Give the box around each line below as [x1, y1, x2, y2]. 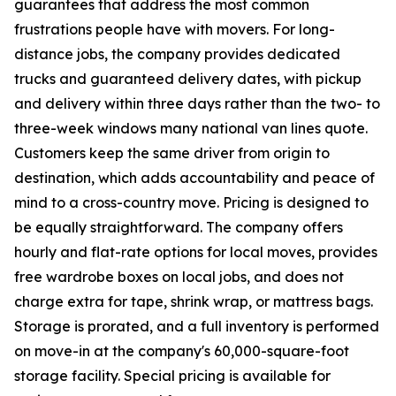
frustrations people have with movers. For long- [14, 20, 335, 39]
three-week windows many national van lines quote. [14, 119, 368, 138]
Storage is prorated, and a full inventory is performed [14, 317, 379, 336]
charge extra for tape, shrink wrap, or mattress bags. [14, 293, 373, 311]
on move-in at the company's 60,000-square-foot [14, 342, 349, 361]
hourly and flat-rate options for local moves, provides [14, 243, 377, 262]
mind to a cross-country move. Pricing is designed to [14, 194, 369, 212]
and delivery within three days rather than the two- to [14, 95, 380, 113]
